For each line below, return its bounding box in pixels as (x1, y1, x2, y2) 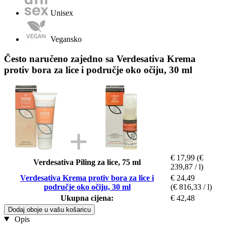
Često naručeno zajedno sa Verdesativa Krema (4, 53, 196, 64)
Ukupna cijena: (61, 193, 114, 202)
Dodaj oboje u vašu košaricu (8, 205, 91, 213)
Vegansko (50, 35, 82, 44)
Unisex (50, 9, 73, 18)
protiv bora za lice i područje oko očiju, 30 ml (4, 64, 192, 75)
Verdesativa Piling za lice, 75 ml (33, 157, 141, 166)
